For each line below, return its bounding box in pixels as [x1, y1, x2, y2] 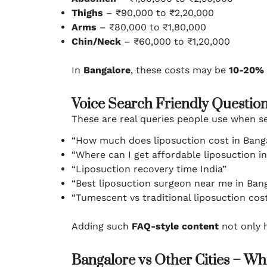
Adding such [72, 221, 132, 232]
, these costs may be [131, 64, 229, 76]
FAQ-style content [132, 221, 219, 232]
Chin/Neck [72, 36, 121, 47]
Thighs [72, 7, 106, 18]
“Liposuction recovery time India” [72, 163, 226, 175]
